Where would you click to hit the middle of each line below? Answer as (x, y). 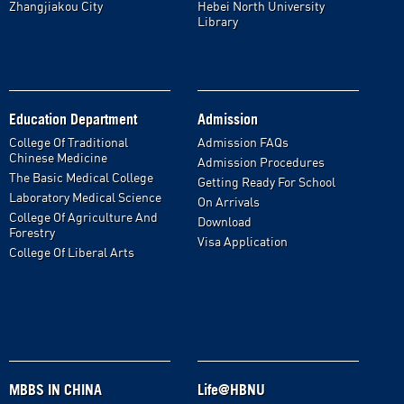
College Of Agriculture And (83, 217)
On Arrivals (229, 202)
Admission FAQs (243, 142)
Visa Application (243, 242)
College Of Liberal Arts (72, 252)
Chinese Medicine (58, 158)
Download (225, 222)
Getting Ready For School (267, 182)
